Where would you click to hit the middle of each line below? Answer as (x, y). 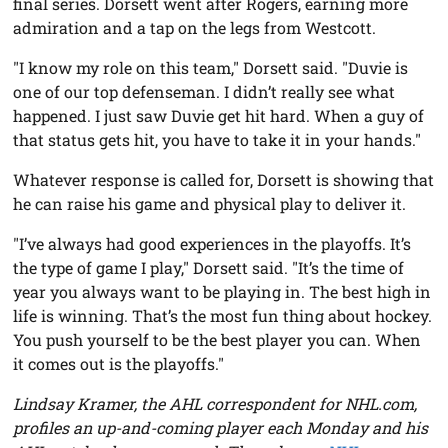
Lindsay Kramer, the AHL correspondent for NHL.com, (215, 403)
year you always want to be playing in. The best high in (222, 291)
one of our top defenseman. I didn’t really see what (204, 91)
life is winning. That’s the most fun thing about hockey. (223, 315)
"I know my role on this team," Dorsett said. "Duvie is (211, 67)
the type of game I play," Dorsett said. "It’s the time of (209, 267)
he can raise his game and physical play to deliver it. (210, 203)
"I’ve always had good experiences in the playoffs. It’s (212, 243)
